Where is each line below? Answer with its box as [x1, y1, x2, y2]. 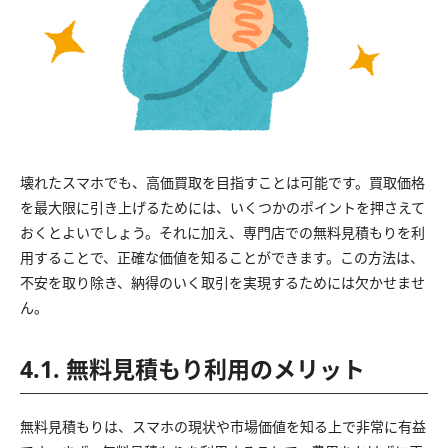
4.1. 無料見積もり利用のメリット [20, 352, 365, 385]
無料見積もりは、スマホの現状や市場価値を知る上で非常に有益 [20, 416, 426, 436]
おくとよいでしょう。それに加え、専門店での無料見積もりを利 [20, 222, 425, 242]
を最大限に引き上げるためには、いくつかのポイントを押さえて [20, 197, 425, 217]
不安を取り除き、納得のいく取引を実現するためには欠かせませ [20, 272, 425, 292]
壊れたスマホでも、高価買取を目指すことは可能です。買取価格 [20, 172, 425, 192]
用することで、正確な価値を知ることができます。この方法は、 [20, 247, 424, 267]
